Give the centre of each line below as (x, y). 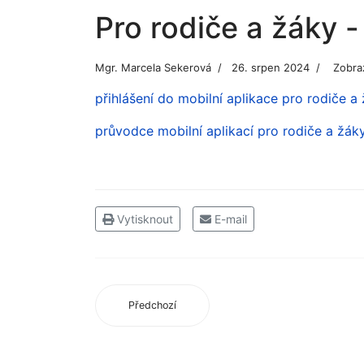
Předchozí (152, 305)
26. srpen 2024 (271, 67)
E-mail (229, 219)
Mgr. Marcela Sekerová (153, 67)
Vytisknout (143, 219)
